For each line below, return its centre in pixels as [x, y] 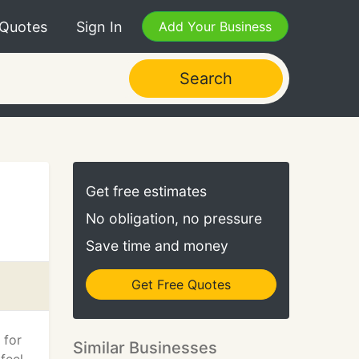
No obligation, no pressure [174, 218]
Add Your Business [215, 26]
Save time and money [157, 246]
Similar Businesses [145, 348]
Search [206, 79]
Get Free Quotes [181, 284]
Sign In [99, 26]
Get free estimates [146, 191]
